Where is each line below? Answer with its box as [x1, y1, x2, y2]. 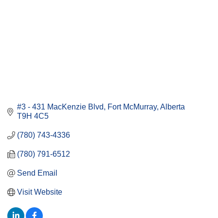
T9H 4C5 [17, 112, 49, 121]
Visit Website [17, 188, 62, 197]
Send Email [17, 169, 57, 178]
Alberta [160, 103, 185, 111]
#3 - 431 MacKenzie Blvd [17, 103, 104, 111]
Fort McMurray [108, 103, 157, 111]
